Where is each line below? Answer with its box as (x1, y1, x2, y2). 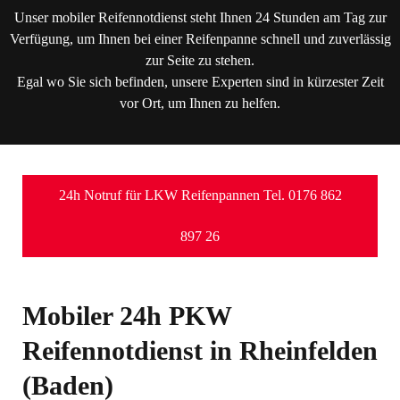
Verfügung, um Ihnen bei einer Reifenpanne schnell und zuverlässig (9, 31, 391, 46)
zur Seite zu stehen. (146, 53, 254, 68)
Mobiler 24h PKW (22, 301, 231, 330)
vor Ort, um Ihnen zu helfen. (120, 96, 280, 111)
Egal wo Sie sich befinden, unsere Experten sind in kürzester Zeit (16, 74, 384, 89)
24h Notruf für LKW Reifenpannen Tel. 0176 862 (58, 187, 342, 204)
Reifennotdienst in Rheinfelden (22, 336, 378, 365)
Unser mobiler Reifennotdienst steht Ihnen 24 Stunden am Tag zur (13, 10, 387, 25)
